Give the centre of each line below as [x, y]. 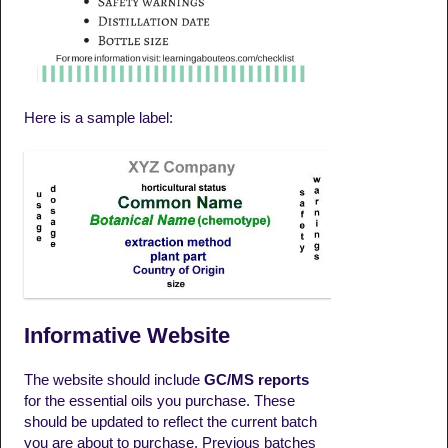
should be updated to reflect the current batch [170, 421]
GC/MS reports [256, 379]
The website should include [113, 379]
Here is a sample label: [98, 118]
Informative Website [126, 335]
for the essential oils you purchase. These [159, 400]
